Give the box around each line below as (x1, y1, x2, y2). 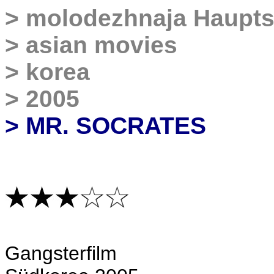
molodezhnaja (26, 5, 187, 31)
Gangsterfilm (5, 242, 117, 264)
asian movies (26, 32, 177, 58)
